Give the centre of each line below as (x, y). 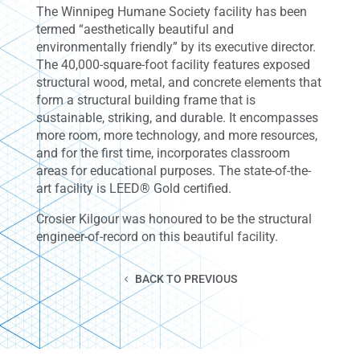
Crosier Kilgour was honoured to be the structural (174, 219)
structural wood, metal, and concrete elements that (178, 82)
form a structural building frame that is (145, 100)
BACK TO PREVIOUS (186, 279)
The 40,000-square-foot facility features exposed (173, 65)
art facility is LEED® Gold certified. (133, 188)
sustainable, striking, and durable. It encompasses (177, 118)
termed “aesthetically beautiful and (135, 29)
